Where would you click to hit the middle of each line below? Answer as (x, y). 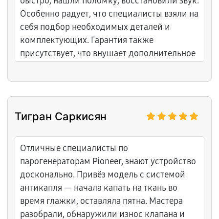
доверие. (38, 66)
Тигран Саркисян (61, 116)
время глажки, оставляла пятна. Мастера (101, 201)
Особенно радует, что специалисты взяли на (109, 14)
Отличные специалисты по (74, 148)
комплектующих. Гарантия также (87, 40)
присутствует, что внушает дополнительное (108, 53)
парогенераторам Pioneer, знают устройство (108, 161)
